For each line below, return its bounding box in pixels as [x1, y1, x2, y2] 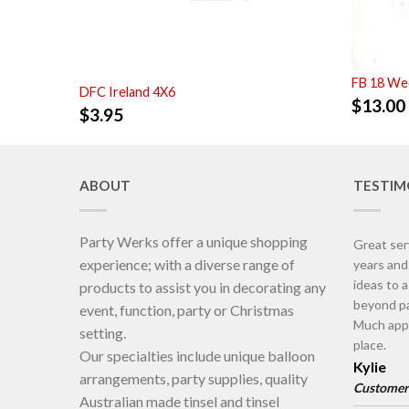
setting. [79, 324, 126, 342]
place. [353, 337, 386, 353]
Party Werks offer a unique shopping [79, 233, 308, 251]
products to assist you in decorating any [79, 278, 326, 297]
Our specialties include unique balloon [79, 347, 315, 365]
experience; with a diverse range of [79, 256, 295, 274]
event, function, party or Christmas [79, 301, 294, 320]
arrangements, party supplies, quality [79, 370, 308, 388]
